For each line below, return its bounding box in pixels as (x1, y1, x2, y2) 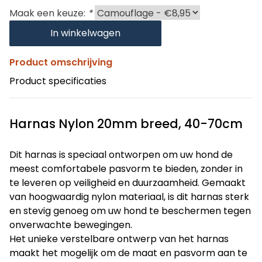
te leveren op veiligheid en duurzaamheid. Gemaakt (9, 176, 246, 189)
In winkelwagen (50, 26, 120, 40)
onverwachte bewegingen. (9, 218, 132, 232)
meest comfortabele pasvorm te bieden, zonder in (9, 162, 243, 175)
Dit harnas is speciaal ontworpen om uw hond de (9, 148, 233, 161)
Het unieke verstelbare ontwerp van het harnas (9, 232, 229, 246)
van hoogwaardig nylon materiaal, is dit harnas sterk (9, 190, 249, 204)
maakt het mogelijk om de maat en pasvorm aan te (9, 246, 247, 260)
